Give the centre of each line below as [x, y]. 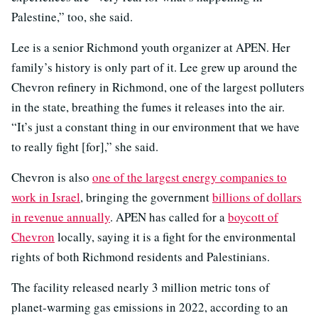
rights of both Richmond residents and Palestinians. [141, 257]
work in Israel [46, 197]
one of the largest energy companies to [190, 177]
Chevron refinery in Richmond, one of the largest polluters [158, 87]
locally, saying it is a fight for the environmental [175, 237]
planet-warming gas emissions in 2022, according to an [150, 307]
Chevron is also [52, 177]
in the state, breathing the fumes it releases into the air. [148, 107]
